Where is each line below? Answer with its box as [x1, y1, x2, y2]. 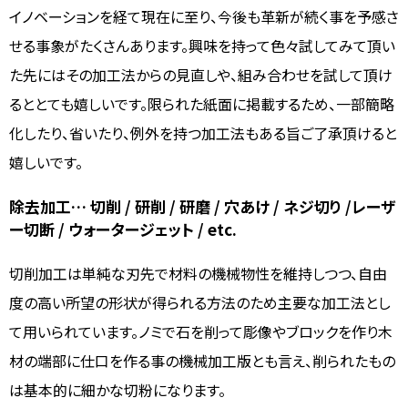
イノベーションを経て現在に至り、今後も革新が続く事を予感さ [9, 5, 399, 27]
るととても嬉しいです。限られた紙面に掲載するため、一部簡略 [9, 92, 394, 115]
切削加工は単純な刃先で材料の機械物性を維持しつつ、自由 [9, 261, 387, 284]
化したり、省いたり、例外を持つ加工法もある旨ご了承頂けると [9, 121, 397, 144]
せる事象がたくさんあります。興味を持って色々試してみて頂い [9, 34, 395, 56]
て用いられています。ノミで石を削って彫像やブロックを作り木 [9, 320, 393, 342]
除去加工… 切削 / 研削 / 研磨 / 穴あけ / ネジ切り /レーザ [9, 194, 396, 218]
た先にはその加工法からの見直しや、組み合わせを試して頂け [9, 63, 393, 86]
